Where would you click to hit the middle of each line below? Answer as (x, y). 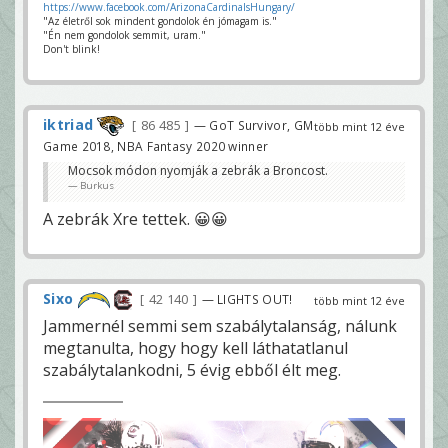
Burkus (97, 185)
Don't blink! (71, 48)
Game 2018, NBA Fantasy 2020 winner (156, 145)
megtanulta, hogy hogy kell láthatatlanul (195, 348)
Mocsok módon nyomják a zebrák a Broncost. (198, 170)
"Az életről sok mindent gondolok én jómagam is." (160, 20)
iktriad (68, 124)
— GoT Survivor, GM (253, 124)
